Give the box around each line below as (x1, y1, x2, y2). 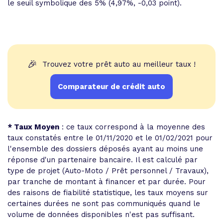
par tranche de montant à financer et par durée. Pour (7, 177, 206, 186)
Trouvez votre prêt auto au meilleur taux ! (42, 60, 196, 69)
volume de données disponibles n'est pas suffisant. (7, 210, 195, 219)
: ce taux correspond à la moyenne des (59, 122, 205, 131)
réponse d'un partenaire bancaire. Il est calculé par (7, 155, 198, 164)
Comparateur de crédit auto (58, 82, 165, 91)
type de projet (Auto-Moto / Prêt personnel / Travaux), (7, 166, 209, 175)
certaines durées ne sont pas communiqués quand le (7, 199, 200, 208)
